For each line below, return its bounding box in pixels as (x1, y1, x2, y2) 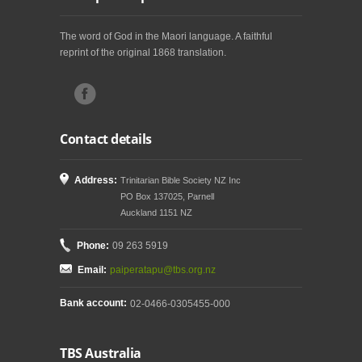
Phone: (77, 240, 109, 251)
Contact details (60, 130, 152, 148)
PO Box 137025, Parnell (120, 192, 214, 201)
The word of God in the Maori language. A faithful (60, 31, 272, 42)
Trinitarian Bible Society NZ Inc (120, 175, 241, 185)
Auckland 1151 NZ (120, 208, 192, 217)
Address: (74, 175, 117, 186)
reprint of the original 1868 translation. (60, 47, 226, 58)
